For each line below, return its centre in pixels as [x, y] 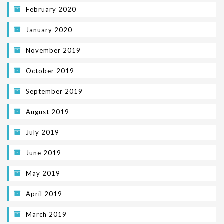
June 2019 [44, 153]
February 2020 [51, 9]
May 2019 [43, 173]
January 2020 [49, 30]
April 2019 [44, 194]
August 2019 [48, 112]
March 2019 [46, 214]
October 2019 [50, 71]
